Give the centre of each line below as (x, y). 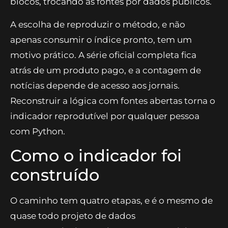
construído (55, 175)
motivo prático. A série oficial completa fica (103, 55)
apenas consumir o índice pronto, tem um (101, 39)
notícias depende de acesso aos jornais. (95, 85)
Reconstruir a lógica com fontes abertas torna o (113, 101)
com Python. (38, 131)
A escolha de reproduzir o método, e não (98, 24)
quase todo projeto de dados (73, 216)
